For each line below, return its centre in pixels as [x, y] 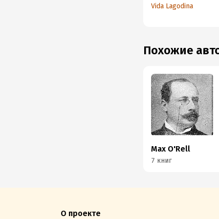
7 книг [162, 161]
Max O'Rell [171, 149]
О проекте [81, 213]
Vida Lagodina [172, 6]
